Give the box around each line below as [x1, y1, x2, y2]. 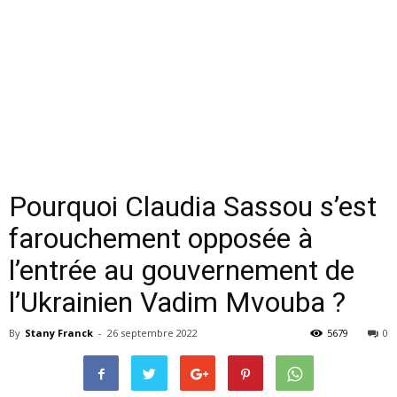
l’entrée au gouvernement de [9, 253, 354, 287]
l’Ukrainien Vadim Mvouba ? [9, 285, 346, 319]
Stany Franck [25, 326, 93, 339]
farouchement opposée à [9, 222, 313, 255]
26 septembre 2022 [107, 326, 198, 339]
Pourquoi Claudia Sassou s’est [9, 190, 377, 223]
